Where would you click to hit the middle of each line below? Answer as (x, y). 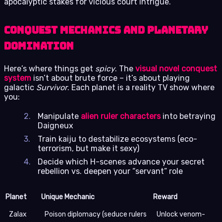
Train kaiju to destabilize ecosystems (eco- (117, 139)
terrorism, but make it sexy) (88, 149)
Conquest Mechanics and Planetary (106, 30)
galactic (20, 88)
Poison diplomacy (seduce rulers (96, 215)
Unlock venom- (181, 215)
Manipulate (59, 116)
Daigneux (55, 126)
